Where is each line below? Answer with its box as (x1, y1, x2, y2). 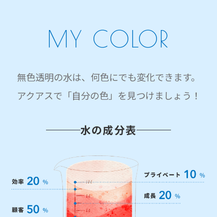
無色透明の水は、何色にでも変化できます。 (17, 70, 200, 84)
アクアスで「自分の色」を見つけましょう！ (16, 88, 201, 102)
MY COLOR (47, 25, 170, 52)
